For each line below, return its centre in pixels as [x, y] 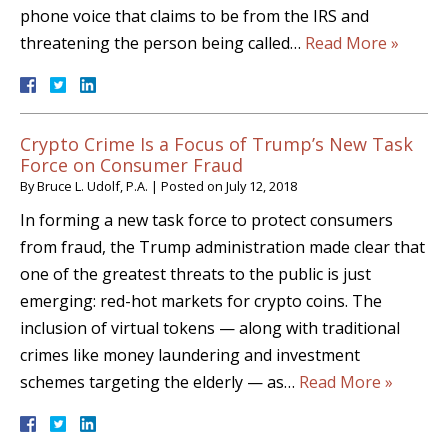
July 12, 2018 [261, 186]
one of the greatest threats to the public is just [195, 274]
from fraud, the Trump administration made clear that [222, 247]
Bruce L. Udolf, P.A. [92, 186]
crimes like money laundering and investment [190, 355]
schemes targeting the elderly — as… [159, 382]
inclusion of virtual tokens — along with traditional [210, 328]
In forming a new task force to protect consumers [206, 220]
